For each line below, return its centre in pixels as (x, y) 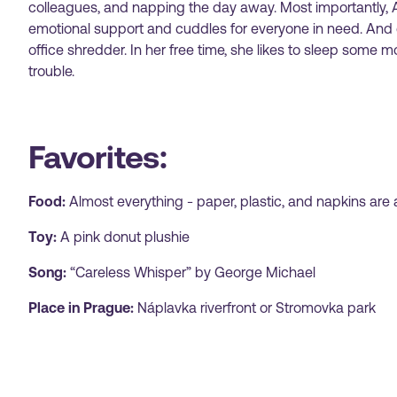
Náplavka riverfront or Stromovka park (257, 308)
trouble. (51, 71)
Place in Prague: (83, 308)
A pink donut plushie (125, 237)
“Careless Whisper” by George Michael (193, 272)
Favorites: (97, 158)
